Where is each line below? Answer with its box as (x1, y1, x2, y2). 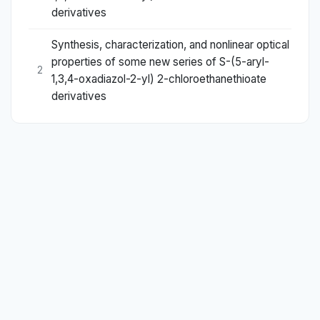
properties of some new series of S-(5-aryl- (51, 54, 269, 69)
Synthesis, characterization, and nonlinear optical (51, 37, 289, 51)
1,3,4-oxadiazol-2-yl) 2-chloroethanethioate (51, 71, 266, 86)
